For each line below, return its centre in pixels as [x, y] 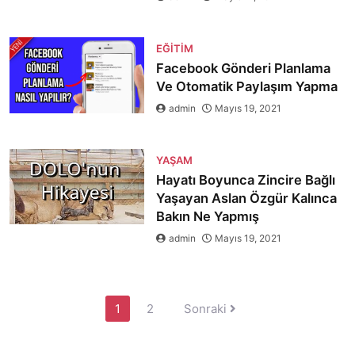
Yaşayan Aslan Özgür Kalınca [246, 198]
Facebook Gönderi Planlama [243, 68]
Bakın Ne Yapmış [207, 216]
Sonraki [207, 309]
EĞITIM [174, 48]
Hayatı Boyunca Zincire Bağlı [245, 180]
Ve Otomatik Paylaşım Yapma [246, 86]
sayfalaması [44, 319]
